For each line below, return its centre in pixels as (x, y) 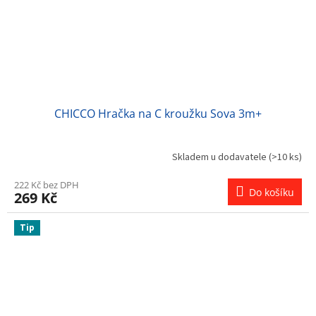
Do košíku (272, 192)
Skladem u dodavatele (220, 158)
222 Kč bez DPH (47, 184)
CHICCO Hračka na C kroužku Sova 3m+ (158, 113)
